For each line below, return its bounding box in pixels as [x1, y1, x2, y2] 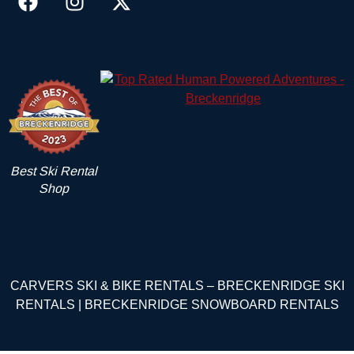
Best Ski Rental [10, 162, 98, 179]
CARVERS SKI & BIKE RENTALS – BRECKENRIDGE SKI [9, 277, 345, 294]
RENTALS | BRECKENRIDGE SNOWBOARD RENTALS [15, 296, 339, 313]
